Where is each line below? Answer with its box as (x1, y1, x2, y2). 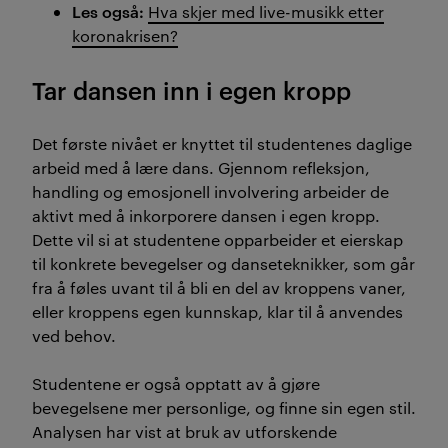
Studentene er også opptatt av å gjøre (32, 372, 320, 394)
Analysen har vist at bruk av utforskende (32, 420, 337, 442)
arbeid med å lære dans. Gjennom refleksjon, (32, 156, 370, 178)
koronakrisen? (72, 24, 178, 46)
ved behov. (32, 324, 116, 346)
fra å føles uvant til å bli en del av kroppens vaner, (32, 276, 406, 298)
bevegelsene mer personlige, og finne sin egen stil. (32, 396, 416, 418)
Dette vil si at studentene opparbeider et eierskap (32, 228, 403, 250)
